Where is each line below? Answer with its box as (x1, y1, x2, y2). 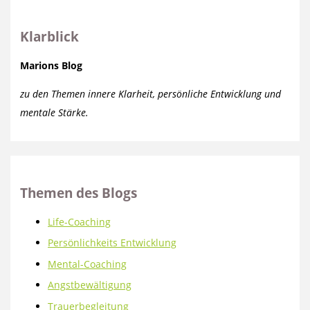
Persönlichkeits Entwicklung (48, 236, 177, 250)
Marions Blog (20, 58, 83, 72)
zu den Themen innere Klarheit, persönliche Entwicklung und (20, 86, 282, 100)
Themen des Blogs (20, 184, 138, 203)
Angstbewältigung (48, 278, 132, 292)
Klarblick (20, 27, 80, 46)
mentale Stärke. (20, 105, 89, 119)
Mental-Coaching (48, 257, 127, 271)
